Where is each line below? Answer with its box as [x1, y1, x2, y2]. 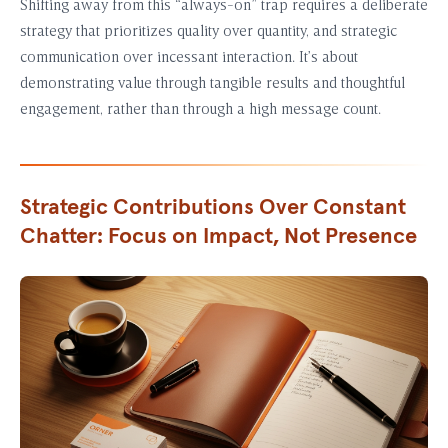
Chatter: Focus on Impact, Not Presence [20, 225, 417, 248]
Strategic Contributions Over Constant [20, 196, 406, 219]
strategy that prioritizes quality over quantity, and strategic [20, 24, 397, 40]
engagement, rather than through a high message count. [20, 102, 381, 118]
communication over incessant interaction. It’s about [20, 50, 358, 66]
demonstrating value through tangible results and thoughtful [20, 76, 405, 92]
